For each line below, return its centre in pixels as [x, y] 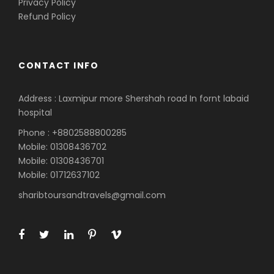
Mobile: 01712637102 [59, 175]
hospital [35, 112]
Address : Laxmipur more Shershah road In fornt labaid [134, 98]
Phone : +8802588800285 [72, 132]
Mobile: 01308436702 [62, 146]
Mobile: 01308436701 [61, 161]
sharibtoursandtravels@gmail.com [92, 195]
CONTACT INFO [58, 65]
